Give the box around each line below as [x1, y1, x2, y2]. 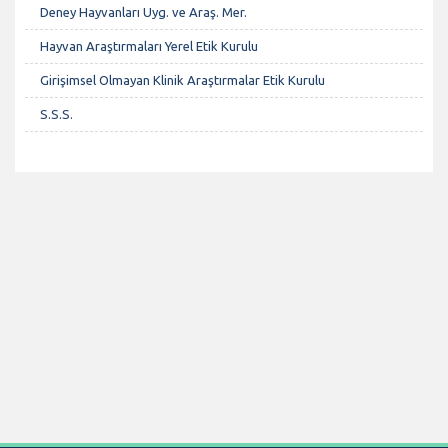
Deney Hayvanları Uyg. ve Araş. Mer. [40, 4, 247, 19]
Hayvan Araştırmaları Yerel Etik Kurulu [40, 38, 258, 53]
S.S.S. [40, 106, 73, 121]
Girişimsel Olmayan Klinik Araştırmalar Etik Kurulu [40, 72, 325, 87]
